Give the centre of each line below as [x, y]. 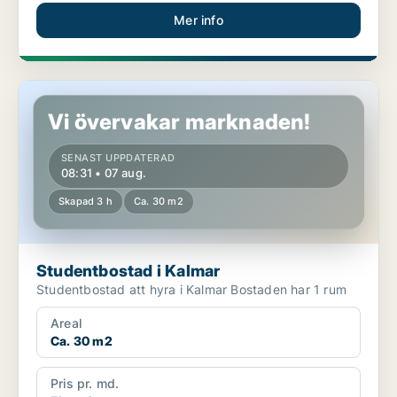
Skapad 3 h [86, 202]
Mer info [198, 20]
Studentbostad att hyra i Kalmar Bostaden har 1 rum [288, 290]
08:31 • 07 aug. [104, 173]
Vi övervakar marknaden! [179, 122]
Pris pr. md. [85, 384]
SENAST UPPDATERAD [118, 158]
